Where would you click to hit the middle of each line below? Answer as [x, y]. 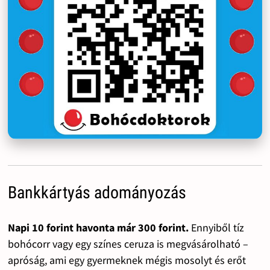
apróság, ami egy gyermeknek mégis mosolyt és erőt [127, 260]
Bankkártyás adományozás [97, 193]
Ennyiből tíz [216, 228]
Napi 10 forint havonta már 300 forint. [98, 228]
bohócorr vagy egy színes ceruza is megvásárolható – [128, 244]
